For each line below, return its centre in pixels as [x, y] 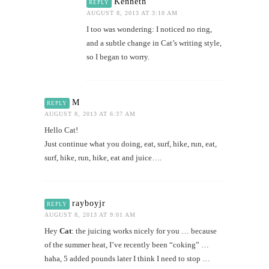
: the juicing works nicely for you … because [144, 231]
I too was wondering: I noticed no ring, [149, 29]
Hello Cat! [61, 130]
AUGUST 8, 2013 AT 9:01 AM [90, 214]
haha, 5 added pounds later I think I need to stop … [127, 258]
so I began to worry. [118, 56]
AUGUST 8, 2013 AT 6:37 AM [90, 113]
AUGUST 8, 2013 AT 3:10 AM [132, 13]
